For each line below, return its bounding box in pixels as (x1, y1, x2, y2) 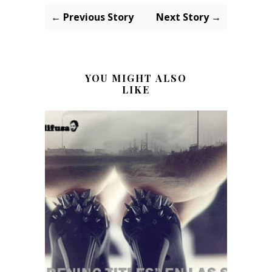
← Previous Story (51, 10, 134, 24)
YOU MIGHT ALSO (85, 71, 187, 84)
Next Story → (156, 10, 221, 24)
